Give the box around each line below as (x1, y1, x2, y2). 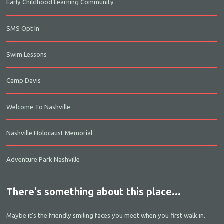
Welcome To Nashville (6, 103, 71, 110)
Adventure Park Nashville (6, 155, 80, 163)
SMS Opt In (6, 24, 40, 32)
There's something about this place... (6, 186, 181, 198)
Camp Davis (6, 77, 41, 84)
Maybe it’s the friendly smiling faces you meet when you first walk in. (6, 211, 207, 219)
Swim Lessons (6, 51, 47, 58)
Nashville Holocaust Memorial (6, 129, 93, 137)
